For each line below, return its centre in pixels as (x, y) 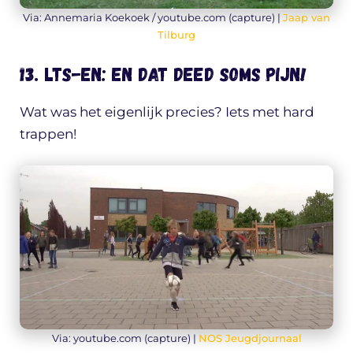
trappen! (48, 134)
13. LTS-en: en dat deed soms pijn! (163, 74)
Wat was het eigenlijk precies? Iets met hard (167, 112)
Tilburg (176, 34)
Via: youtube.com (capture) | (125, 338)
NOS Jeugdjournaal (250, 338)
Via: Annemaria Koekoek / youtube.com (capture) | (153, 17)
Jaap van (307, 17)
